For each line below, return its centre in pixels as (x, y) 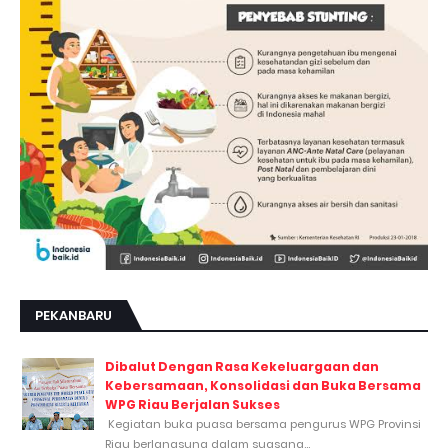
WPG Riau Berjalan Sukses (192, 404)
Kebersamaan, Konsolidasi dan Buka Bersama (263, 385)
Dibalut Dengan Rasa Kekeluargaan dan (242, 366)
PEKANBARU (73, 315)
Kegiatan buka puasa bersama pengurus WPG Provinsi (263, 423)
